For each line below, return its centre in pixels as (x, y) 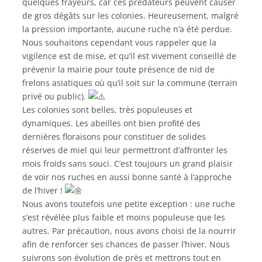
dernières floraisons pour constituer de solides (114, 136)
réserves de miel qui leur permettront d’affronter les (125, 150)
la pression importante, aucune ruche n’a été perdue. (127, 29)
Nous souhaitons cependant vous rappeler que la (119, 42)
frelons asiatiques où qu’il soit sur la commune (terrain (130, 82)
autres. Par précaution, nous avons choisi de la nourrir (129, 230)
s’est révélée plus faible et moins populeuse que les (124, 217)
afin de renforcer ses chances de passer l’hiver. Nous (126, 244)
